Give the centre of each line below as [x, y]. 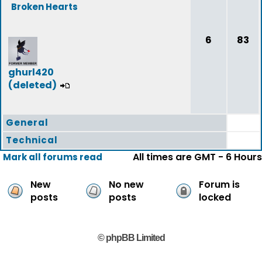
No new [126, 185]
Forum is [219, 185]
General [27, 123]
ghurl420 [31, 72]
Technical [32, 140]
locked [215, 197]
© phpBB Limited [131, 238]
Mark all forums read [53, 157]
